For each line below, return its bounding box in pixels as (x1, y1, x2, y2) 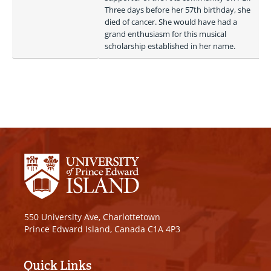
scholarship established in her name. (105, 41, 237, 51)
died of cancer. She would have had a (105, 16, 237, 27)
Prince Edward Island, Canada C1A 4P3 (24, 223, 180, 235)
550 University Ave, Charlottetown (24, 211, 160, 223)
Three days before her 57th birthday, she (105, 4, 250, 15)
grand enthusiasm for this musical (105, 28, 226, 39)
